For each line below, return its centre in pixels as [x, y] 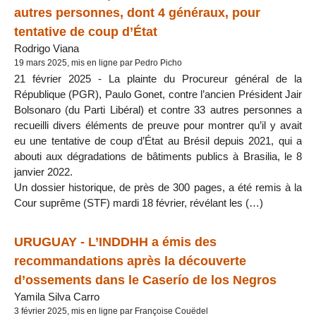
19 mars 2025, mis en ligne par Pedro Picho [98, 62]
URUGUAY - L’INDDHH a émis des [115, 241]
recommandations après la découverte [130, 260]
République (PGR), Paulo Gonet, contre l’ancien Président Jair [158, 94]
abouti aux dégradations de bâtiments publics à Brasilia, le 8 [158, 156]
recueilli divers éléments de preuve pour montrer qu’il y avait [158, 125]
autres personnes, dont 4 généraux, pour [137, 12]
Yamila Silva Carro [57, 296]
